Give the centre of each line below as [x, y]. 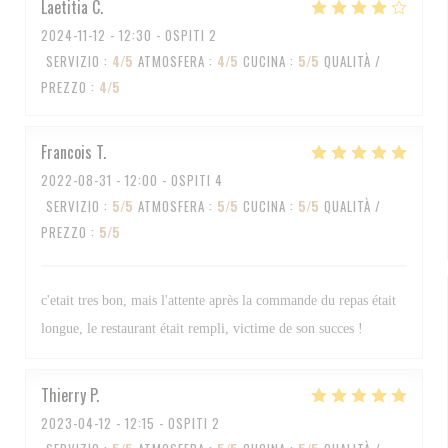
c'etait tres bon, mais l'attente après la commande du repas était [218, 300]
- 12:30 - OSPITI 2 [161, 35]
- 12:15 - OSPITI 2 [166, 423]
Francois [66, 152]
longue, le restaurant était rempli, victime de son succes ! [202, 328]
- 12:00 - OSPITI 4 [167, 180]
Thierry [63, 395]
